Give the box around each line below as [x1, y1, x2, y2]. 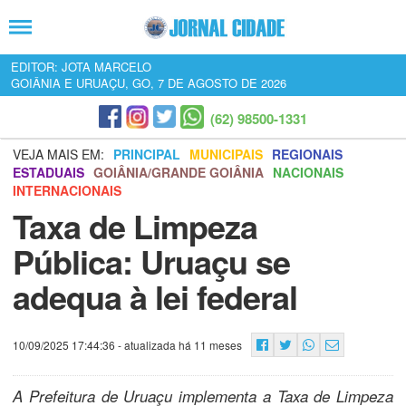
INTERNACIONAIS [13, 181, 121, 199]
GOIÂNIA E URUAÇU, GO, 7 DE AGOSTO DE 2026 [11, 74, 286, 92]
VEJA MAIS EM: [13, 145, 104, 163]
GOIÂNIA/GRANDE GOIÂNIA [93, 163, 264, 181]
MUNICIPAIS [189, 145, 263, 163]
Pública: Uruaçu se [13, 237, 290, 285]
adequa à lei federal [13, 273, 297, 320]
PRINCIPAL [113, 145, 180, 163]
